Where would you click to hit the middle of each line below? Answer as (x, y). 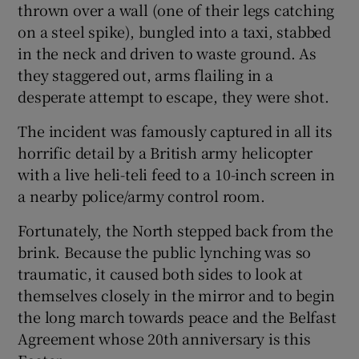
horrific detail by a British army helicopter (165, 153)
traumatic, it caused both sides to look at (161, 274)
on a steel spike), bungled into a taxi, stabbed (175, 32)
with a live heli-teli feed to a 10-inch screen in (176, 174)
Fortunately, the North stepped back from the (175, 230)
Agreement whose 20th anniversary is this (164, 339)
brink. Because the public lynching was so (165, 252)
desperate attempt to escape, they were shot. (173, 97)
